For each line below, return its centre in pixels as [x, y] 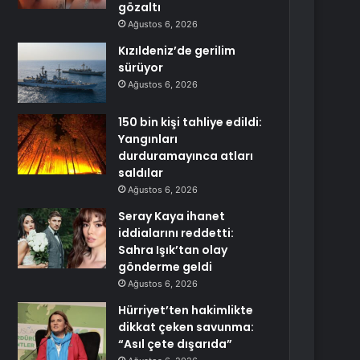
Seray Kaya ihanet [172, 216]
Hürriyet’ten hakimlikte [186, 310]
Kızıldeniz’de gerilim [177, 51]
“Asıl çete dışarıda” [176, 344]
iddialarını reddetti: [176, 233]
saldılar [141, 173]
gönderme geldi [166, 267]
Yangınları [148, 139]
